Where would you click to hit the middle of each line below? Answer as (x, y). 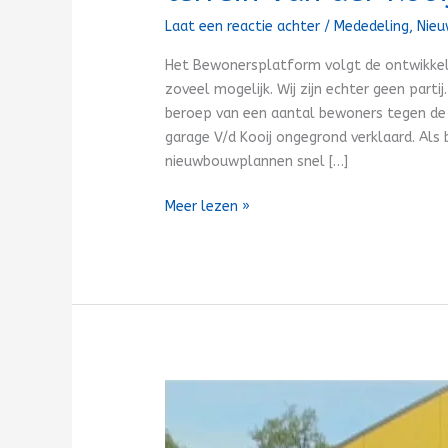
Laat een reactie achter (243, 26)
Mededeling (372, 26)
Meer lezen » (208, 206)
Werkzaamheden (219, 391)
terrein (186, 415)
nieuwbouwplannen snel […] (257, 161)
